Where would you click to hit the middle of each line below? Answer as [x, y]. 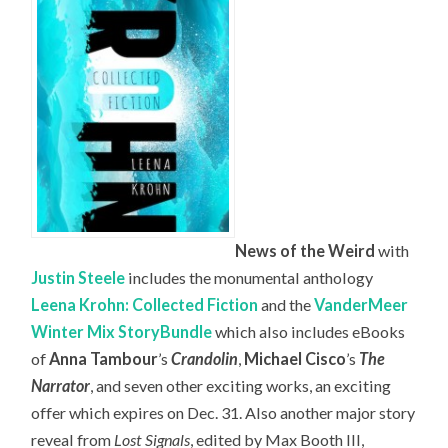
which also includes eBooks [309, 332]
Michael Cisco [295, 359]
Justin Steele [78, 278]
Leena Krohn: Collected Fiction [145, 305]
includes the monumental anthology [249, 278]
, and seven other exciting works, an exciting [241, 386]
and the [286, 305]
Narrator [61, 386]
